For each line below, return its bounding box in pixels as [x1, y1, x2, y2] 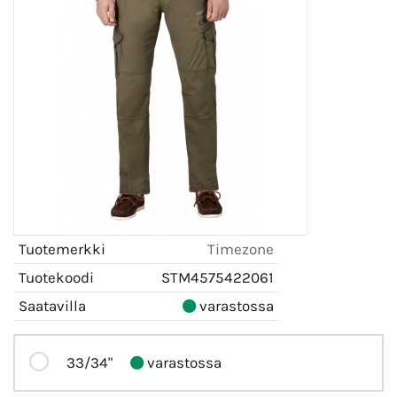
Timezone [207, 239, 274, 258]
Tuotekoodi [19, 268, 94, 286]
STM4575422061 [161, 268, 274, 286]
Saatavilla [19, 296, 86, 315]
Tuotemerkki [19, 239, 105, 258]
